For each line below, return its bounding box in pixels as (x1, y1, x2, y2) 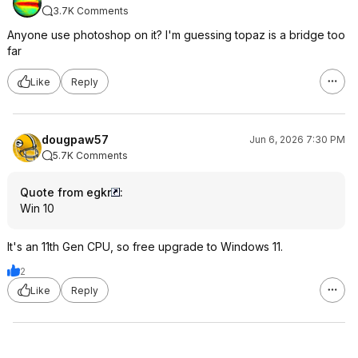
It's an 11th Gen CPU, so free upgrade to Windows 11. (7, 240, 283, 253)
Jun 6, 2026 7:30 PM (249, 133, 345, 145)
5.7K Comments (53, 149, 128, 161)
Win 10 (20, 201, 54, 215)
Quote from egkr (20, 185, 111, 199)
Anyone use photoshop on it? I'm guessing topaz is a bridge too (7, 28, 345, 42)
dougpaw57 (42, 133, 109, 146)
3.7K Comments (53, 5, 129, 17)
